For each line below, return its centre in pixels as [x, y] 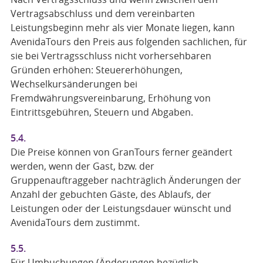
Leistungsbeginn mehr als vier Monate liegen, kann [122, 28]
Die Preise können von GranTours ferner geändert [121, 152]
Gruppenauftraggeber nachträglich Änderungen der [126, 180]
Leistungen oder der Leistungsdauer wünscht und [121, 208]
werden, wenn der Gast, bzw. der [82, 166]
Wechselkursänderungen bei [74, 84]
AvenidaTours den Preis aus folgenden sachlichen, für [129, 42]
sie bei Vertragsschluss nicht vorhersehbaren [111, 56]
